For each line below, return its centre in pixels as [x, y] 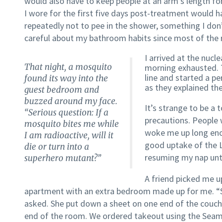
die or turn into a [57, 147]
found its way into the [66, 79]
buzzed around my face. [71, 101]
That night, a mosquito [68, 67]
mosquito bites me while [72, 124]
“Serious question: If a [66, 113]
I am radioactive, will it [69, 136]
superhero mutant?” [63, 158]
